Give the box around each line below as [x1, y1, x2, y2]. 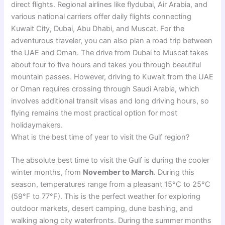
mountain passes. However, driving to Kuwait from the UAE [11, 72, 214, 82]
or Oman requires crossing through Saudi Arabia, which [11, 84, 200, 94]
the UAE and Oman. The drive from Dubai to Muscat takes [11, 48, 209, 58]
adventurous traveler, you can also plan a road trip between [11, 36, 213, 46]
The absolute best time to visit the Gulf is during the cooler [11, 156, 210, 165]
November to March [83, 168, 154, 177]
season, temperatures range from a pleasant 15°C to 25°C [11, 180, 211, 189]
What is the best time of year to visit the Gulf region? [11, 133, 190, 142]
